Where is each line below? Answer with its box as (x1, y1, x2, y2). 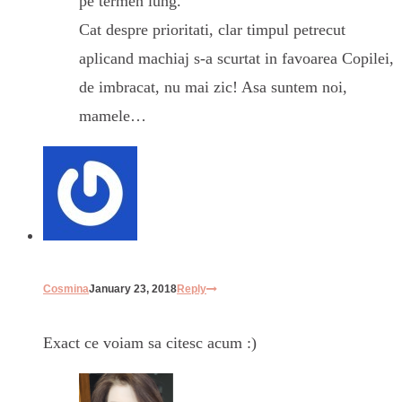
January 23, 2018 (89, 282, 177, 295)
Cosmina (43, 282, 89, 295)
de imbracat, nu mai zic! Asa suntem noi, (79, 77, 347, 96)
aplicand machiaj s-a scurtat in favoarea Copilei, (79, 48, 394, 67)
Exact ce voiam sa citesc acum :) (43, 333, 257, 352)
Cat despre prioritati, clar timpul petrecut (79, 20, 345, 39)
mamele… (79, 106, 146, 125)
